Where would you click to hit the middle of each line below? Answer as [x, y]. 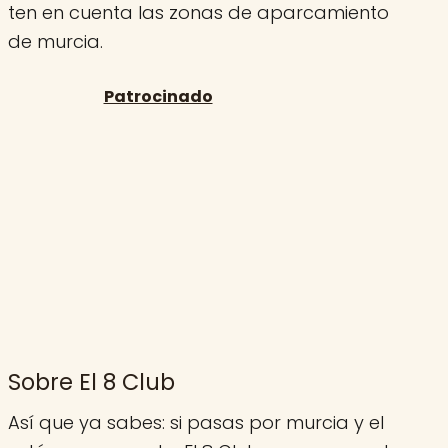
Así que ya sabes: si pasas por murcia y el [196, 423]
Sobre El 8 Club [91, 381]
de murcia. [55, 41]
